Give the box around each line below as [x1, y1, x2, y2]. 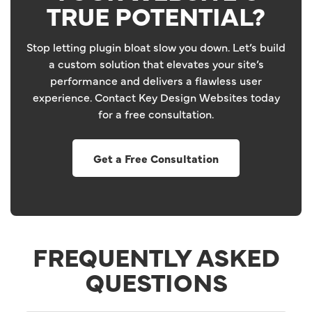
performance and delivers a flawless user [50, 72, 262, 88]
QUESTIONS [84, 264, 228, 299]
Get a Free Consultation [93, 150, 219, 166]
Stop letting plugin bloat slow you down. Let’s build [26, 39, 286, 55]
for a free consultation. [98, 106, 214, 122]
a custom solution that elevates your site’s [48, 56, 264, 72]
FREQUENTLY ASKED [32, 239, 280, 274]
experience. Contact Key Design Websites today [32, 89, 280, 105]
